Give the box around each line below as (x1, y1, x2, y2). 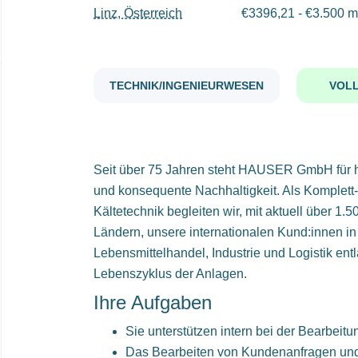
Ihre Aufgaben (93, 292, 212, 313)
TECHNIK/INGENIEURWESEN (109, 79, 264, 92)
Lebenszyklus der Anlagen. (93, 267, 247, 280)
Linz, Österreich (93, 6, 182, 20)
